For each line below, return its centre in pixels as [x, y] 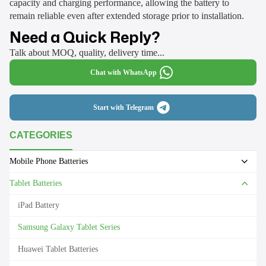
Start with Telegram [123, 107]
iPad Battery [39, 205]
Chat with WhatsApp [123, 72]
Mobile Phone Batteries [49, 161]
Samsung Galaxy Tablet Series [69, 227]
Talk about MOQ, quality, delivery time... [87, 52]
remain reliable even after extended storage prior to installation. [127, 15]
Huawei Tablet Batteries [58, 249]
